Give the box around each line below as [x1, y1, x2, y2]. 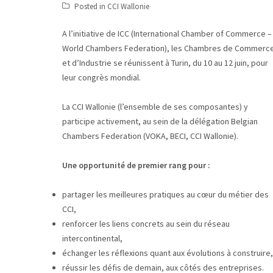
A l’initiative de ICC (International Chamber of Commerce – [62, 28, 272, 39]
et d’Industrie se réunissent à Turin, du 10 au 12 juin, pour [62, 57, 268, 68]
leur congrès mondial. [62, 72, 141, 83]
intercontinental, [62, 233, 122, 244]
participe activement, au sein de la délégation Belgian [62, 116, 258, 127]
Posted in [74, 1, 107, 12]
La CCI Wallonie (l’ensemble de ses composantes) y [62, 101, 248, 112]
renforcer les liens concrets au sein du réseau [62, 218, 230, 229]
